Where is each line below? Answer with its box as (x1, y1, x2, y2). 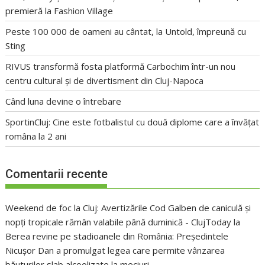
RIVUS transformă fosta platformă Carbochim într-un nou (5, 60, 236, 72)
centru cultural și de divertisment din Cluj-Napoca (5, 74, 204, 86)
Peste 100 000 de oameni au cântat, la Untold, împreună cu (5, 25, 247, 37)
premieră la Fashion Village (5, 4, 114, 17)
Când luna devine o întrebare (5, 95, 122, 107)
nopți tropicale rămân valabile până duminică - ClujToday (5, 216, 232, 228)
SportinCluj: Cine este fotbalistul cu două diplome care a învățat (5, 115, 260, 128)
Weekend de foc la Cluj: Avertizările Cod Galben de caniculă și (5, 202, 251, 214)
